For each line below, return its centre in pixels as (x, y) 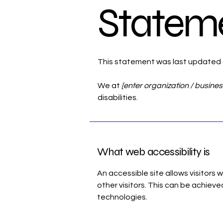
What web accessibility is (154, 152)
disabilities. (118, 98)
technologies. (122, 197)
